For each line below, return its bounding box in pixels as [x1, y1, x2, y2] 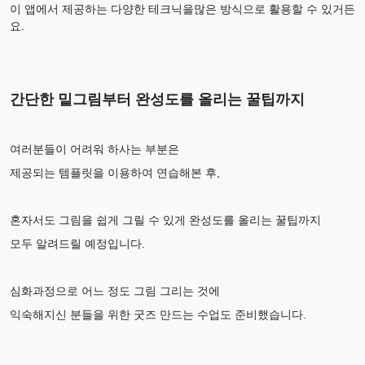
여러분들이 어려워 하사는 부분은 [10, 142, 179, 156]
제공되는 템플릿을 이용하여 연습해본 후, [10, 165, 220, 179]
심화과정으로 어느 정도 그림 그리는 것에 [10, 284, 220, 297]
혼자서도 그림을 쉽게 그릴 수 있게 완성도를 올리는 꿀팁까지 [10, 213, 321, 226]
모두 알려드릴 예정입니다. [10, 236, 145, 250]
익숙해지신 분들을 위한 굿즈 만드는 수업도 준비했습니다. [10, 307, 306, 321]
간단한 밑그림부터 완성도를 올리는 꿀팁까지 [10, 90, 305, 108]
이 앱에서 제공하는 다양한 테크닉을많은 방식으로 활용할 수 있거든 [10, 2, 355, 15]
